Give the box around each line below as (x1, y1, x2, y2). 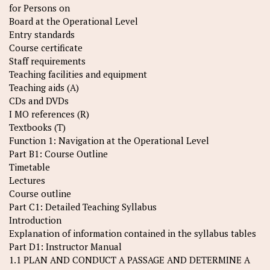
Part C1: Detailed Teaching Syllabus (9, 201, 157, 213)
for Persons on (9, 2, 70, 14)
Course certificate (9, 42, 83, 54)
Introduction (9, 214, 61, 227)
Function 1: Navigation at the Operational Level (9, 134, 209, 147)
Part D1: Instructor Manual (9, 240, 122, 253)
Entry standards (9, 28, 75, 41)
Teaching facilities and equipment (9, 68, 147, 81)
